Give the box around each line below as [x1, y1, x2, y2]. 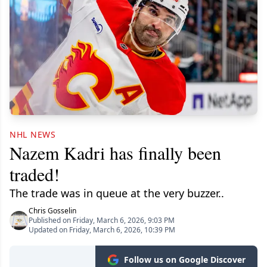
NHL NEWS [10, 129, 56, 141]
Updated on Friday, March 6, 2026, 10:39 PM [29, 225, 175, 235]
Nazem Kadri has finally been [10, 141, 221, 165]
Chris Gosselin [29, 206, 76, 216]
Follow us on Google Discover [124, 254, 246, 266]
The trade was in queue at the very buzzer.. [10, 186, 224, 201]
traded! [10, 162, 60, 187]
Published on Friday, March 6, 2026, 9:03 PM [29, 215, 175, 226]
